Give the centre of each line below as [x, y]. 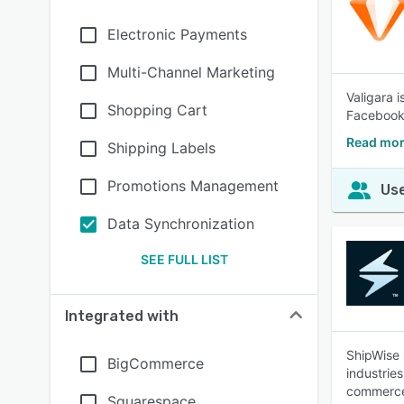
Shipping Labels [161, 148]
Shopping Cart [157, 110]
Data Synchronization [181, 224]
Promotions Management [193, 186]
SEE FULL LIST [184, 259]
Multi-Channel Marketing [191, 72]
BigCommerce [156, 363]
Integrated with [122, 316]
